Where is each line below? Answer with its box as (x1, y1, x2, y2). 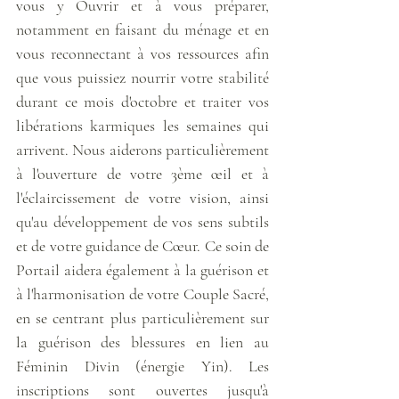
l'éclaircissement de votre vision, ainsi (16, 187, 269, 208)
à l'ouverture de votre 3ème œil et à (16, 163, 269, 183)
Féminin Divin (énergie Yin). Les (16, 355, 269, 376)
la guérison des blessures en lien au (16, 331, 269, 352)
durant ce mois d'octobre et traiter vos (16, 91, 269, 111)
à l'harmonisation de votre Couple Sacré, (16, 283, 269, 304)
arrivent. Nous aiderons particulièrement (16, 139, 269, 159)
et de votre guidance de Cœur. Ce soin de (16, 235, 269, 256)
